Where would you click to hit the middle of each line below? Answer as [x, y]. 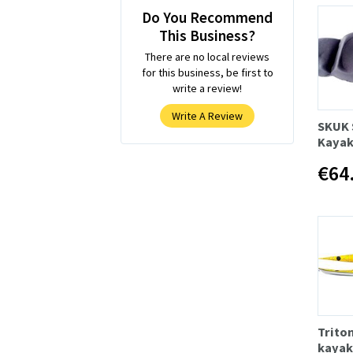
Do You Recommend [207, 17]
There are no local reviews [207, 56]
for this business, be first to [207, 72]
